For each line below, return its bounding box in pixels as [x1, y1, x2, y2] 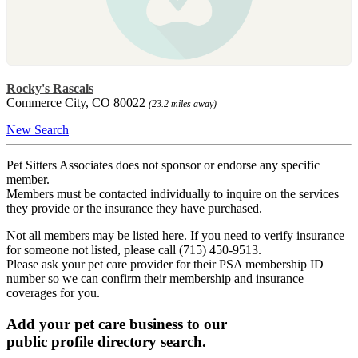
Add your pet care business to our [6, 315, 227, 332]
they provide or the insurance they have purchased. [6, 201, 262, 215]
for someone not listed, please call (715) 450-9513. [6, 242, 261, 257]
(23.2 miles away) [149, 97, 217, 109]
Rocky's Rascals [6, 81, 93, 95]
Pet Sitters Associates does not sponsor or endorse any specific [6, 157, 320, 172]
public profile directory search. [6, 332, 206, 350]
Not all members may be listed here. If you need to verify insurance [6, 228, 344, 242]
